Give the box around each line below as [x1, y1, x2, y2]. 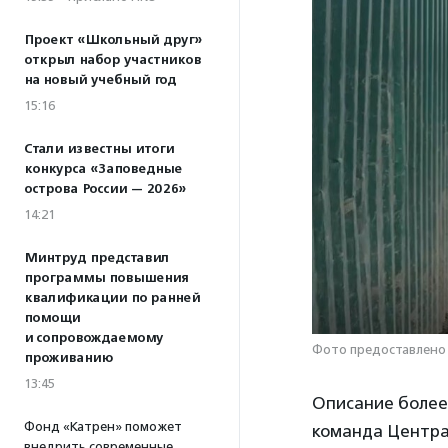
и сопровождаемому [24, 330, 163, 346]
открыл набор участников [24, 52, 201, 68]
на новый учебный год [24, 72, 176, 88]
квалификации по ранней [24, 290, 200, 306]
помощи [24, 310, 80, 326]
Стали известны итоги [24, 141, 174, 157]
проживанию [24, 350, 113, 366]
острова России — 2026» [24, 181, 186, 197]
